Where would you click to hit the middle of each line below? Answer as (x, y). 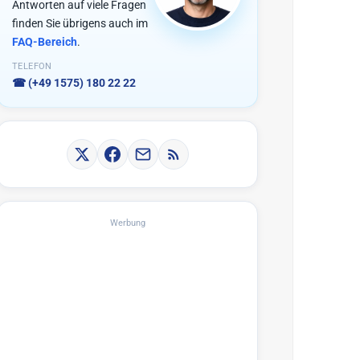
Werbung (127, 223)
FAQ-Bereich (45, 42)
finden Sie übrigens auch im (80, 24)
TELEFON (32, 67)
